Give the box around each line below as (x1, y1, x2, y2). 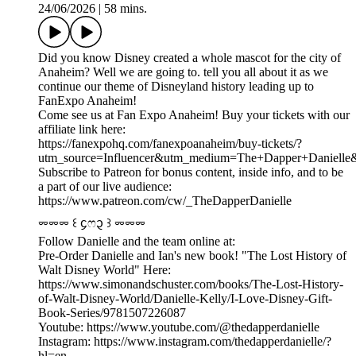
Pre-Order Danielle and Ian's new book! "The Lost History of (38, 249, 346, 263)
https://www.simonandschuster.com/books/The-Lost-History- (38, 277, 343, 292)
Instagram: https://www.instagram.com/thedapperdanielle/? (38, 335, 331, 349)
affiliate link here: (38, 122, 126, 137)
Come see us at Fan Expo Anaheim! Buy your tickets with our (38, 108, 350, 122)
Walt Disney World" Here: (38, 263, 171, 277)
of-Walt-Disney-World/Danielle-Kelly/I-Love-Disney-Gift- (38, 292, 332, 306)
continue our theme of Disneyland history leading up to (38, 79, 314, 94)
